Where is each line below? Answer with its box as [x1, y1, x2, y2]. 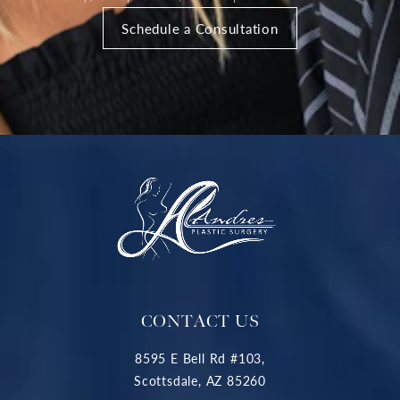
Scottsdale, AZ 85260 [134, 371, 266, 389]
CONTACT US [140, 310, 260, 332]
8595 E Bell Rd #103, [135, 348, 265, 367]
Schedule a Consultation [121, 19, 279, 38]
